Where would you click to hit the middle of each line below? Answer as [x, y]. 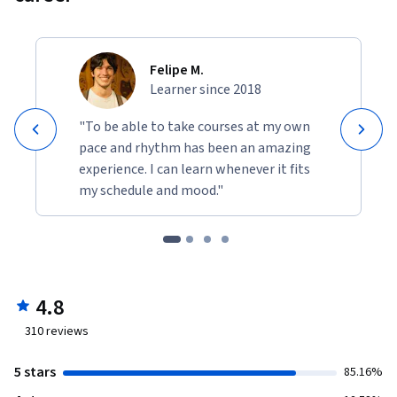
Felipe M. [177, 70]
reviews [66, 331]
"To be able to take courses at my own [195, 126]
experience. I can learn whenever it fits [195, 169]
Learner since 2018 [206, 89]
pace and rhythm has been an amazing [195, 148]
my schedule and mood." [151, 190]
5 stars [35, 372]
